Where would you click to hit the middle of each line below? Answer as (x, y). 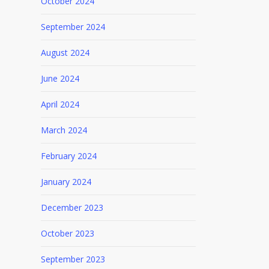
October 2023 (67, 233)
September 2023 (73, 259)
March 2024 (64, 130)
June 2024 (60, 78)
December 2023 (72, 207)
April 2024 (60, 104)
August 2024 (65, 53)
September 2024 (73, 27)
